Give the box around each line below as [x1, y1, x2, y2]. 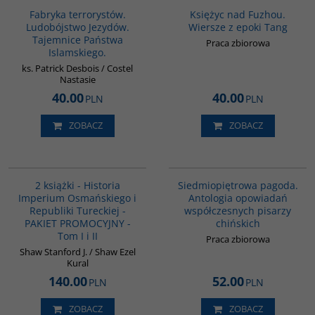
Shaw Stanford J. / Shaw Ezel [19, 245, 136, 258]
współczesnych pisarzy [184, 203, 291, 217]
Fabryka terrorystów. [29, 7, 126, 21]
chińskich [215, 216, 260, 230]
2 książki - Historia [34, 178, 120, 192]
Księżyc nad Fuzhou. [190, 7, 285, 21]
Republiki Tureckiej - [29, 203, 126, 217]
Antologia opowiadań [188, 191, 288, 205]
